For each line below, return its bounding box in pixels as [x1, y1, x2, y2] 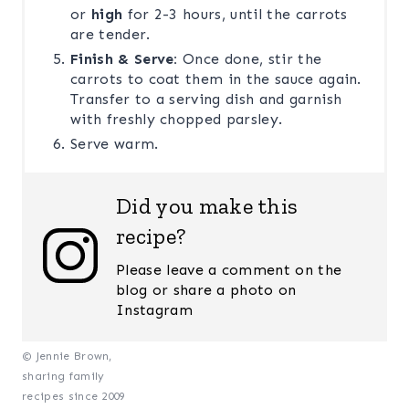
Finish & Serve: [70, 50, 184, 68]
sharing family [22, 370, 105, 383]
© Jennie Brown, [22, 350, 112, 362]
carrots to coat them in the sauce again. [70, 70, 362, 88]
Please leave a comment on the [116, 261, 342, 278]
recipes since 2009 [22, 390, 125, 403]
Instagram [116, 301, 193, 319]
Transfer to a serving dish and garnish [70, 90, 342, 108]
